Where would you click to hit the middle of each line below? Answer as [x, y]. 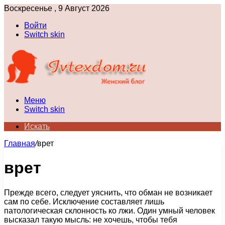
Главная [20, 143]
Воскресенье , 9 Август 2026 [57, 8]
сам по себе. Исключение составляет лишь [84, 201]
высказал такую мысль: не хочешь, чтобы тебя [91, 219]
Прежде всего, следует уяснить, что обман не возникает [108, 192]
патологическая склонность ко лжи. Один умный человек [109, 210]
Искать [37, 126]
